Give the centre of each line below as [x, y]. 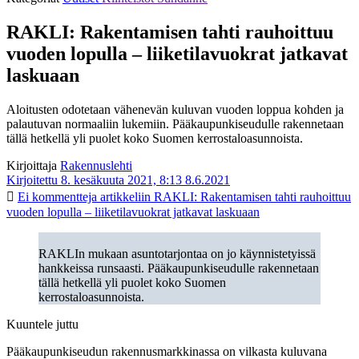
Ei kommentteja [57, 196]
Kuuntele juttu [42, 324]
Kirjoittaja [32, 165]
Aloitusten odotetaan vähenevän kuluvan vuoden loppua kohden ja [175, 109]
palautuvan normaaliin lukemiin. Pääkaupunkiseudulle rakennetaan [175, 123]
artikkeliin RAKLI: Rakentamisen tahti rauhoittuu [224, 196]
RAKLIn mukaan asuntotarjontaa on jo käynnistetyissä [177, 253]
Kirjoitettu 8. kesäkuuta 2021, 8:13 [94, 179]
